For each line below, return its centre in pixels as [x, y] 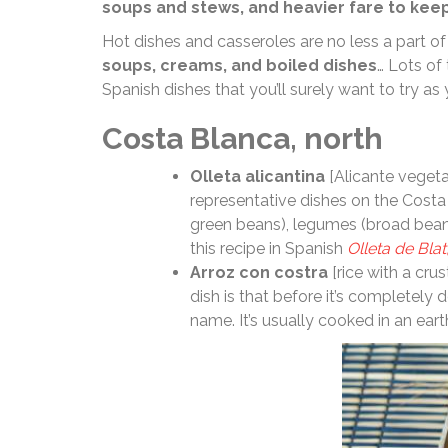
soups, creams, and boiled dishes [239, 65]
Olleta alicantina [257, 176]
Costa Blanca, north [242, 138]
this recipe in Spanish [268, 248]
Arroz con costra [259, 272]
